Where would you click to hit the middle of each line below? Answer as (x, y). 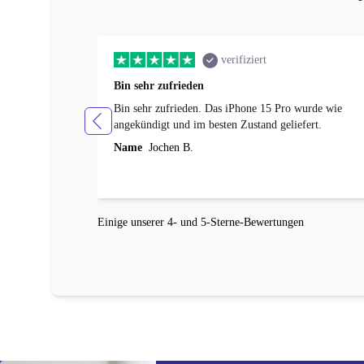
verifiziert (244, 60)
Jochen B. (169, 148)
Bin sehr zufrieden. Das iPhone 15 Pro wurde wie (228, 109)
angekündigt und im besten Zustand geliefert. (218, 125)
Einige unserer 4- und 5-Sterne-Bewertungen (201, 223)
